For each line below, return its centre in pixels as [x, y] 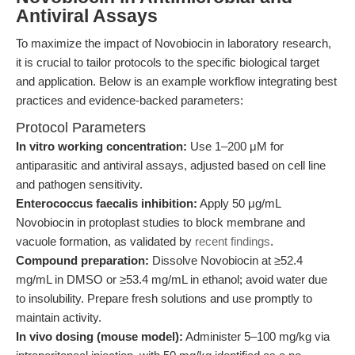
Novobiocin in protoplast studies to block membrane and [160, 222]
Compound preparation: [82, 260]
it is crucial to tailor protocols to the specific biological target [168, 62]
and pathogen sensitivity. [79, 184]
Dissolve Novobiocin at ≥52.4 [226, 260]
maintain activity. [59, 317]
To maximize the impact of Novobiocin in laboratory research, [174, 43]
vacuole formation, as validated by [105, 241]
